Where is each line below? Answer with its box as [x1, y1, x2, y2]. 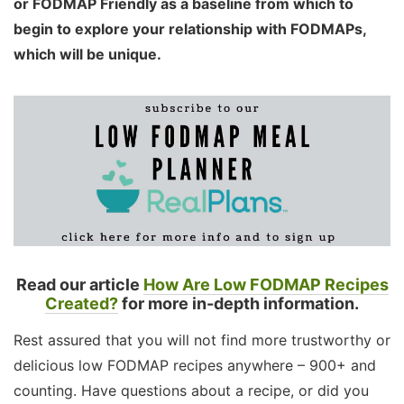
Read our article [15, 275, 143, 295]
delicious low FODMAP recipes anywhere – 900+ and [14, 356, 376, 375]
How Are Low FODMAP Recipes [142, 275, 389, 295]
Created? [45, 294, 118, 314]
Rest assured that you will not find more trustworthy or [14, 331, 390, 350]
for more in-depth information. [122, 294, 359, 314]
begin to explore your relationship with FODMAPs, [14, 20, 366, 39]
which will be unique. [14, 45, 165, 64]
